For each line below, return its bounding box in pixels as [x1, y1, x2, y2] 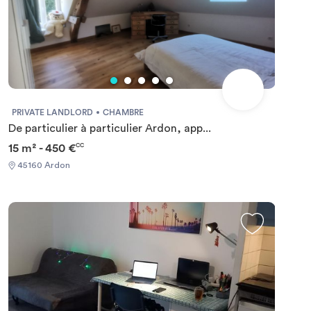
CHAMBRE [102, 108, 144, 117]
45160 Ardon [15, 160, 70, 169]
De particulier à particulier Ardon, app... [8, 122, 211, 134]
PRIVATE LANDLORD [11, 108, 93, 117]
